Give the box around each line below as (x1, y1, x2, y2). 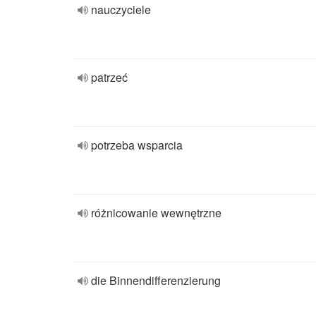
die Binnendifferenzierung (91, 272, 221, 288)
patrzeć (91, 69, 128, 85)
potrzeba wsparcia (91, 137, 183, 153)
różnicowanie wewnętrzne (91, 205, 221, 221)
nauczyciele (91, 1, 151, 18)
